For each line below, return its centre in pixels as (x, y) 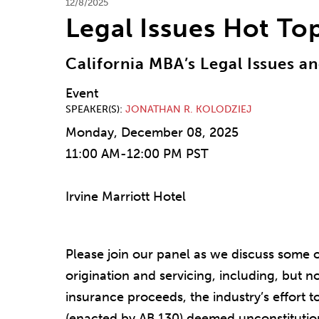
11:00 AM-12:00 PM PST (137, 154)
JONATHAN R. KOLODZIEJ (189, 110)
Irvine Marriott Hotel (126, 197)
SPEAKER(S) (93, 110)
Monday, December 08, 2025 (152, 133)
